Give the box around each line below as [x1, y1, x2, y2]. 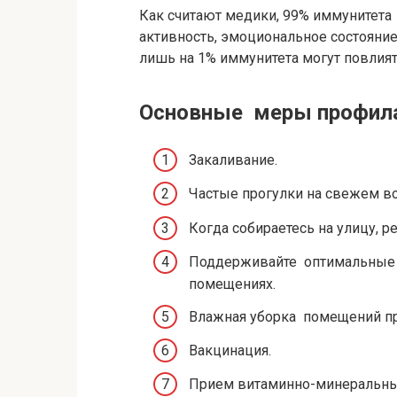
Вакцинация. [189, 342, 271, 360]
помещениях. [189, 275, 276, 292]
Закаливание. [189, 152, 277, 169]
